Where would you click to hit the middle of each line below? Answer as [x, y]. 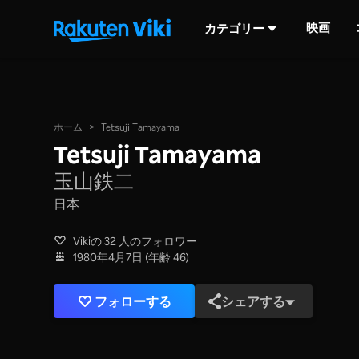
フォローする [133, 301]
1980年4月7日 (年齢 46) [131, 257]
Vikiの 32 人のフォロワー [135, 241]
